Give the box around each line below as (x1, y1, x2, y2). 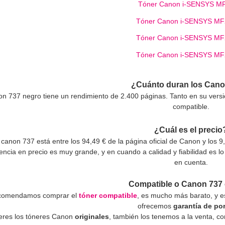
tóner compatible (78, 191, 137, 199)
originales (74, 212, 109, 220)
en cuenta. (174, 158, 208, 166)
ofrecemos (138, 201, 174, 210)
